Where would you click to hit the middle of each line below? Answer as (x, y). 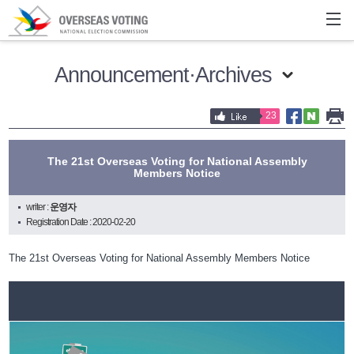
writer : (38, 207)
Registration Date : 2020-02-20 (81, 222)
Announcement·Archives (163, 74)
